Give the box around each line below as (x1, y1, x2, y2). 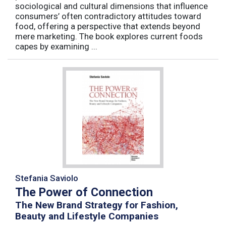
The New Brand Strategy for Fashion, (15, 199, 178, 211)
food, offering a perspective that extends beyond (15, 21, 200, 32)
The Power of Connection (15, 185, 153, 200)
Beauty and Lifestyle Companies (15, 210, 158, 222)
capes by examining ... (15, 41, 97, 52)
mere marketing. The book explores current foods (15, 31, 203, 42)
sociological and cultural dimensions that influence (15, 1, 208, 12)
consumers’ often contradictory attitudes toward (15, 11, 201, 22)
